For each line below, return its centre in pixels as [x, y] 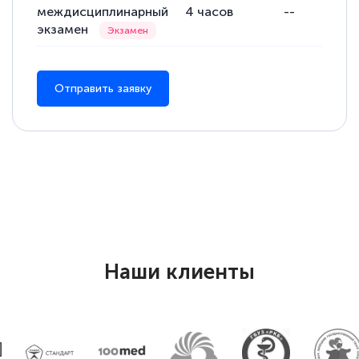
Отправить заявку [103, 88]
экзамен [65, 29]
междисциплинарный [103, 11]
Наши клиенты [179, 272]
